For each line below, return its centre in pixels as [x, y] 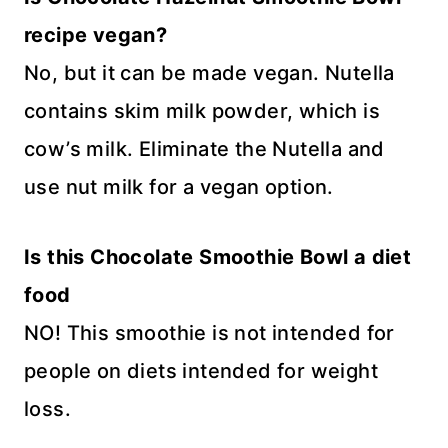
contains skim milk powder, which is [202, 111]
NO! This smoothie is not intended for [209, 333]
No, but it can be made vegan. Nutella [209, 73]
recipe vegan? [96, 35]
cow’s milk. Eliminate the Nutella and [204, 149]
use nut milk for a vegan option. [179, 187]
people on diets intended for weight [201, 371]
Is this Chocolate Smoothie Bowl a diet [218, 257]
